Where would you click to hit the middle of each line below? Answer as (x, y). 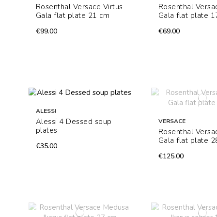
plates (46, 131)
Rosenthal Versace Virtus (79, 7)
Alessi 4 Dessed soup (74, 122)
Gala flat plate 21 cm (73, 16)
